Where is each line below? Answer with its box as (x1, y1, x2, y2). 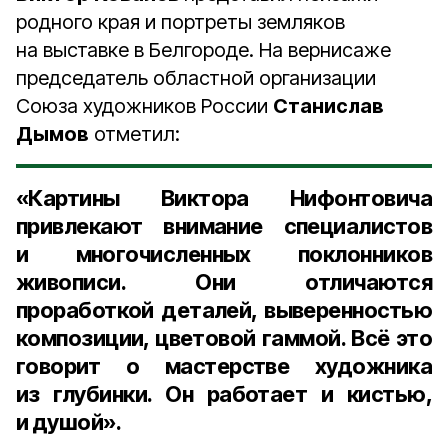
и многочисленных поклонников (16, 241, 432, 267)
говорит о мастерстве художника (16, 353, 432, 379)
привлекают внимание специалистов (16, 213, 432, 239)
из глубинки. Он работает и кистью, (16, 381, 432, 407)
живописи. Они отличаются (16, 269, 432, 295)
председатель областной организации (16, 66, 376, 90)
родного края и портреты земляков (16, 10, 345, 34)
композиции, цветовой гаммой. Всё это (16, 325, 432, 351)
